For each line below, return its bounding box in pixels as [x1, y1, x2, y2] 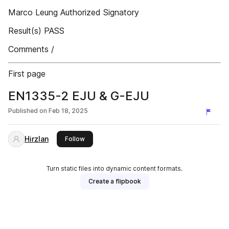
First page [8, 68, 45, 79]
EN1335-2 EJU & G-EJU [8, 88, 150, 103]
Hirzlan [25, 134, 49, 143]
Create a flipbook [88, 177, 141, 185]
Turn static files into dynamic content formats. [47, 165, 182, 172]
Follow [65, 135, 85, 143]
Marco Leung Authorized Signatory [8, 7, 139, 17]
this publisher [84, 134, 125, 142]
